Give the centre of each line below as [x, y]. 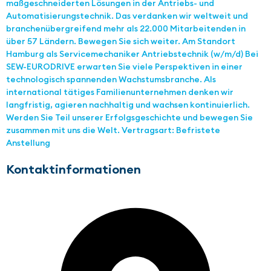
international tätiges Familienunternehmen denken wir [120, 92]
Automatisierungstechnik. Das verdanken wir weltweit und [127, 16]
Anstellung [28, 143]
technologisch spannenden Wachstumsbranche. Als [111, 80]
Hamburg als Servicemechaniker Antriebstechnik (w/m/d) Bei [132, 54]
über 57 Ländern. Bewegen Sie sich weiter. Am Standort [121, 41]
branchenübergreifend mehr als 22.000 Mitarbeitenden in [126, 29]
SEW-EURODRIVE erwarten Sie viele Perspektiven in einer [124, 67]
